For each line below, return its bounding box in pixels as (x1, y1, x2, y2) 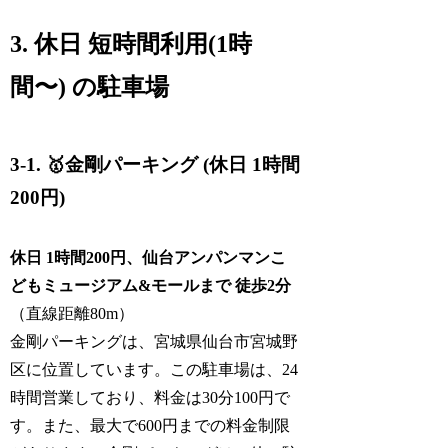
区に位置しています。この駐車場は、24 (10, 361, 299, 379)
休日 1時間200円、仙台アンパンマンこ (10, 249, 287, 267)
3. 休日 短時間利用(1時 (10, 30, 253, 57)
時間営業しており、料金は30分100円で (10, 389, 291, 407)
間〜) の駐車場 (10, 73, 170, 100)
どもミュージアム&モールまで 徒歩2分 (10, 277, 292, 295)
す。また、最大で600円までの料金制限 (10, 417, 291, 435)
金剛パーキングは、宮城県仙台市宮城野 (10, 333, 299, 351)
